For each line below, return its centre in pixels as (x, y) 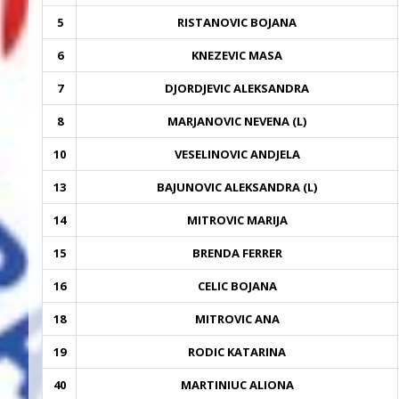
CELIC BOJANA (237, 285)
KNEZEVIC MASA (237, 55)
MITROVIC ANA (237, 318)
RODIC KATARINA (237, 351)
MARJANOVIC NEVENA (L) (237, 121)
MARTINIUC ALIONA (237, 384)
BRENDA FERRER (237, 252)
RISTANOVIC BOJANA (237, 22)
